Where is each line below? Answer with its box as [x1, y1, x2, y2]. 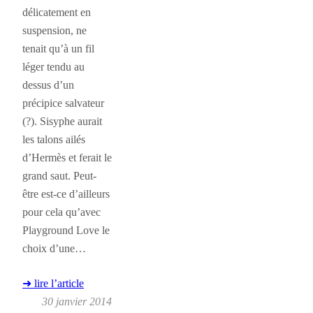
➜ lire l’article [22, 276, 84, 290]
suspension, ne [22, 23, 87, 37]
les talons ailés [22, 132, 85, 146]
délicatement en [22, 5, 91, 19]
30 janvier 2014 [42, 294, 112, 308]
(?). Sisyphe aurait [22, 114, 102, 128]
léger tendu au [22, 59, 85, 73]
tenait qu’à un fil [22, 41, 94, 55]
